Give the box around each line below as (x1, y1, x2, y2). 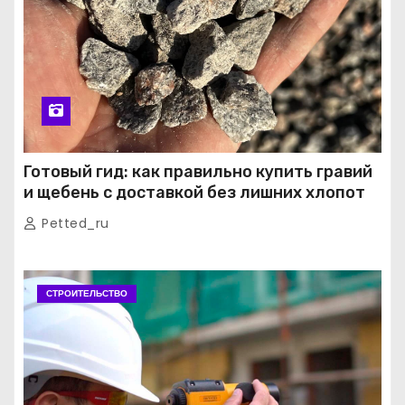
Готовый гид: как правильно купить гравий (24, 161, 372, 182)
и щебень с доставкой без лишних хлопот (24, 182, 365, 202)
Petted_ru (37, 213, 109, 232)
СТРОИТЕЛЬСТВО (46, 286, 127, 300)
